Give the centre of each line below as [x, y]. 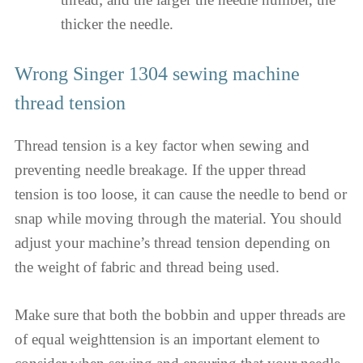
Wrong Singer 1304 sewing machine [157, 74]
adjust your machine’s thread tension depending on [173, 243]
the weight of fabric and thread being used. [147, 267]
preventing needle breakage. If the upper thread [160, 170]
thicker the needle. [117, 23]
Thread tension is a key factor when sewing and [162, 146]
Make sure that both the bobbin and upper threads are [180, 314]
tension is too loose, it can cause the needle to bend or [181, 194]
